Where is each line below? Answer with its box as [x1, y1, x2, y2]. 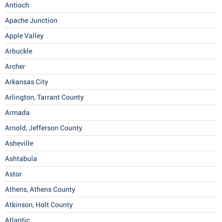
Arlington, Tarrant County [5, 93, 84, 102]
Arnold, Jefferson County [5, 124, 82, 132]
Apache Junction [5, 16, 57, 25]
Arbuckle [5, 47, 32, 55]
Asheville [5, 139, 33, 148]
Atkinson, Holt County [5, 201, 73, 209]
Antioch [5, 1, 29, 9]
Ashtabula [5, 155, 37, 163]
